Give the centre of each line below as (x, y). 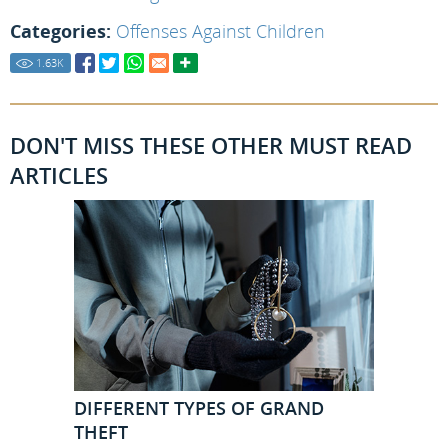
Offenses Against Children (220, 31)
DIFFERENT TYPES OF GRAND (199, 407)
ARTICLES (59, 175)
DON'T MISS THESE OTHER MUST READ (211, 145)
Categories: (60, 31)
